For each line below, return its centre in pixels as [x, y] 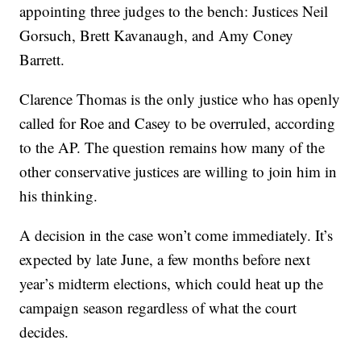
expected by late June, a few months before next [165, 259]
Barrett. [42, 59]
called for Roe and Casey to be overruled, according [178, 122]
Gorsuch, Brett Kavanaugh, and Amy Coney [157, 35]
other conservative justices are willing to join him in [178, 171]
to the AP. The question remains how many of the [172, 147]
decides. [44, 331]
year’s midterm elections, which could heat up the [172, 283]
